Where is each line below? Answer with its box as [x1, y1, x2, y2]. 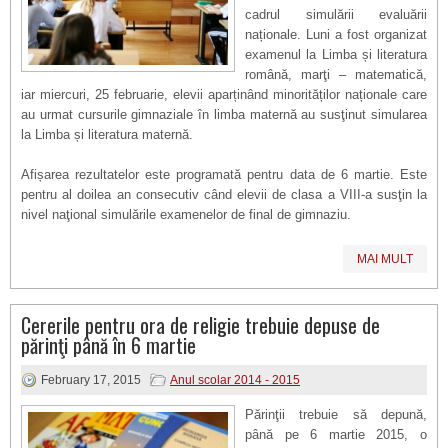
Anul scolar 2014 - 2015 [170, 373, 300, 387]
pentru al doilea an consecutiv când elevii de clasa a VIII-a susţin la [21, 187, 427, 202]
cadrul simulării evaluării [245, 7, 427, 22]
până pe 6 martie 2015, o [245, 427, 427, 442]
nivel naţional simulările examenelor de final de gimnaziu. [21, 207, 355, 222]
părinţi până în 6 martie [21, 330, 196, 360]
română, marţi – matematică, [245, 67, 427, 82]
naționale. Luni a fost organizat [245, 27, 427, 42]
